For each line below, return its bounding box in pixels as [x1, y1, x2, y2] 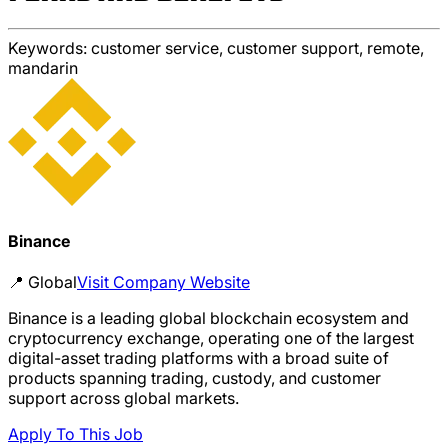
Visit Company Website [77, 272, 250, 293]
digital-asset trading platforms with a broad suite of [8, 348, 389, 369]
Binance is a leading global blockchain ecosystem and [8, 308, 409, 329]
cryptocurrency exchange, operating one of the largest [8, 328, 414, 349]
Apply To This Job [8, 424, 143, 445]
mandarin [8, 57, 78, 78]
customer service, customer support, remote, [91, 37, 424, 58]
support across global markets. [8, 388, 239, 409]
